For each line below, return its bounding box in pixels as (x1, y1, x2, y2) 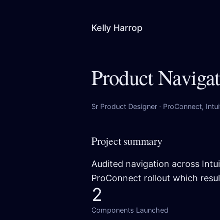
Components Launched (91, 205, 168, 214)
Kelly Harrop (91, 23, 142, 33)
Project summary (91, 133, 163, 148)
